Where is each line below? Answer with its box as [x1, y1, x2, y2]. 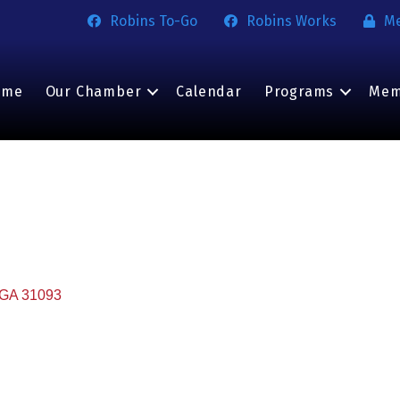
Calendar [176, 83, 242, 101]
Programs [263, 83, 335, 101]
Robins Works [246, 12, 337, 29]
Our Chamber [45, 83, 142, 101]
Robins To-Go [110, 12, 198, 29]
